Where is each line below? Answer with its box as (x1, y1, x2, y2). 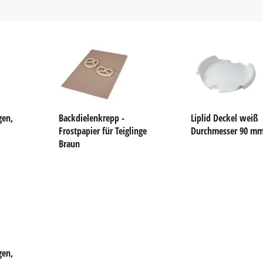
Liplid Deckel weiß (190, 112, 258, 124)
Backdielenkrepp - (58, 112, 124, 124)
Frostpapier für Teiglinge (58, 124, 147, 137)
